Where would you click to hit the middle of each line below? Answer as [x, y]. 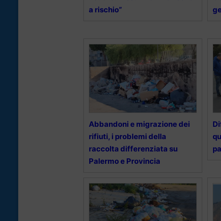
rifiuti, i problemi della [128, 136]
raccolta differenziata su [133, 148]
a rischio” [105, 9]
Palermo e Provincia [125, 161]
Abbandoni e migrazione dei [139, 124]
